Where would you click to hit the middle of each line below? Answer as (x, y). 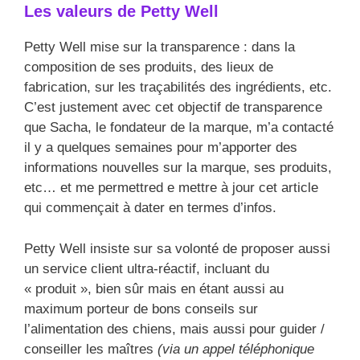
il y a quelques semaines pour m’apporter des (161, 148)
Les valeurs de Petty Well (121, 12)
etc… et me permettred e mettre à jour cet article (171, 188)
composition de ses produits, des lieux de (149, 67)
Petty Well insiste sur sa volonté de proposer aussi (177, 248)
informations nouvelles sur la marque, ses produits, (178, 168)
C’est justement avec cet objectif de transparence (173, 108)
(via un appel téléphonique (234, 349)
